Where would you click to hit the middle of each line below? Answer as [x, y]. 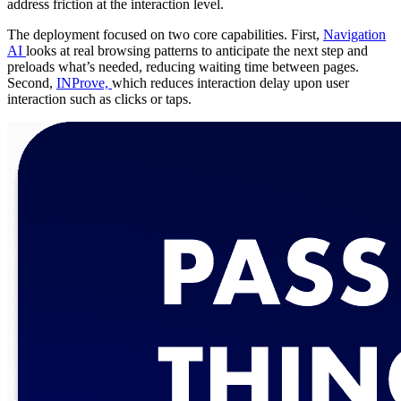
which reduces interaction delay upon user [230, 83]
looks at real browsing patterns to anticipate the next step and [197, 51]
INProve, [84, 83]
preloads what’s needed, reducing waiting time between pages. [183, 67]
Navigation [354, 35]
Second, [32, 83]
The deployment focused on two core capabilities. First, [165, 35]
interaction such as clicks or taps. [99, 99]
